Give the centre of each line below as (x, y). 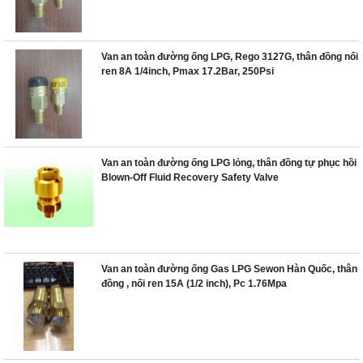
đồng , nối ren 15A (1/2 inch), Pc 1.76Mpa (194, 284)
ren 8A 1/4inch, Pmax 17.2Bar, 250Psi (188, 71)
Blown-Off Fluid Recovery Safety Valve (190, 177)
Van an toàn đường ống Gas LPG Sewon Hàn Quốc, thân (229, 269)
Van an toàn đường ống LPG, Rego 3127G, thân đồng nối (230, 57)
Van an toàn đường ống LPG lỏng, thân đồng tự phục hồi (229, 163)
